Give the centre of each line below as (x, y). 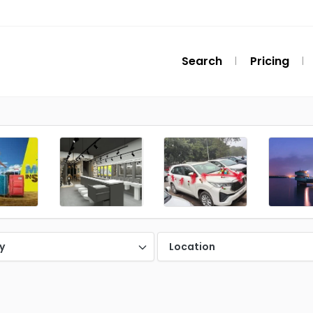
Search (202, 61)
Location (192, 246)
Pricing (270, 61)
